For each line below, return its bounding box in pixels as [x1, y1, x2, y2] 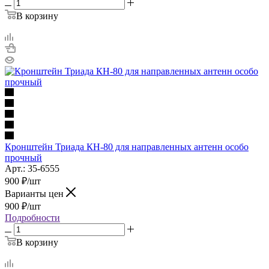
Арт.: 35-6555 [5, 163, 59, 174]
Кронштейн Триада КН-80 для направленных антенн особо [5, 141, 249, 152]
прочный [5, 152, 42, 163]
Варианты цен [5, 188, 66, 199]
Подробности [5, 212, 60, 223]
